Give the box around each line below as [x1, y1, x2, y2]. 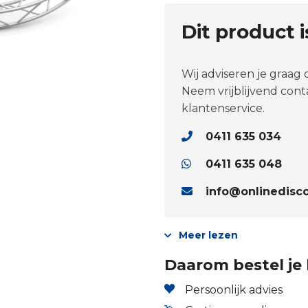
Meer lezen [179, 228, 238, 241]
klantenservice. [181, 101, 265, 115]
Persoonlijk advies [185, 283, 283, 296]
